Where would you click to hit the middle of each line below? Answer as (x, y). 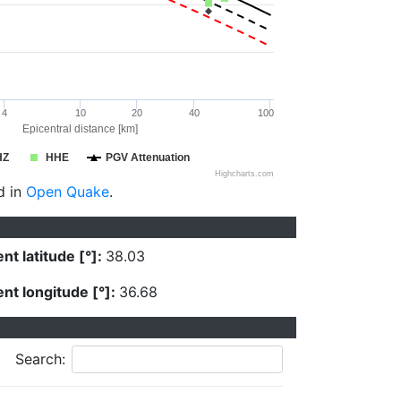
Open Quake (68, 192)
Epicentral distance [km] (80, 129)
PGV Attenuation (148, 158)
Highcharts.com (244, 174)
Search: (40, 359)
